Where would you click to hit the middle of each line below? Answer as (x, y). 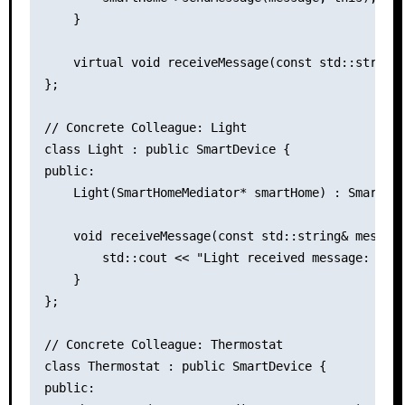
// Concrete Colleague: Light (145, 127)
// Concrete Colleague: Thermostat (163, 344)
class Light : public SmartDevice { (167, 149)
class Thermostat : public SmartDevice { (185, 366)
